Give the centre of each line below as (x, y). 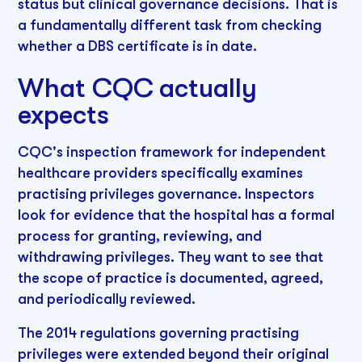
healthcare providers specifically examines (161, 173)
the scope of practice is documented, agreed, (171, 278)
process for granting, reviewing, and (140, 236)
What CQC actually (137, 88)
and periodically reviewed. (107, 299)
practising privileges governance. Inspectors (166, 194)
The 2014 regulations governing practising (159, 333)
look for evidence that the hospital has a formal (177, 215)
